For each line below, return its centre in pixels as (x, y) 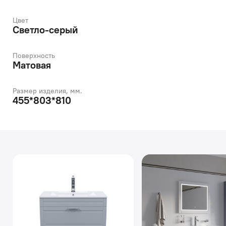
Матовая (32, 65)
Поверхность (34, 55)
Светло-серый (45, 30)
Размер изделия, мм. (47, 91)
